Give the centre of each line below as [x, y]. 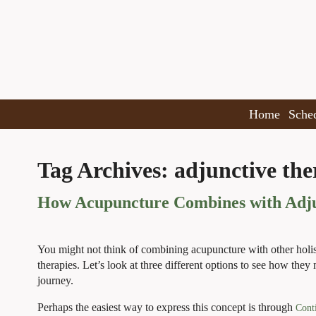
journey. [56, 280]
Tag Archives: [105, 170]
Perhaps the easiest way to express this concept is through [166, 307]
